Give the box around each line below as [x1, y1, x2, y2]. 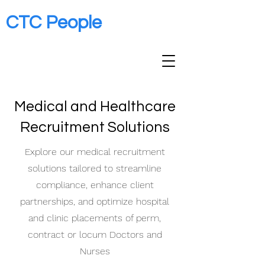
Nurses [79, 245, 110, 257]
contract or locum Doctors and [27, 229, 162, 240]
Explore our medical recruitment [24, 146, 165, 157]
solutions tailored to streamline [28, 163, 161, 174]
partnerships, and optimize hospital [20, 196, 169, 207]
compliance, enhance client [35, 179, 154, 190]
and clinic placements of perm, [28, 212, 161, 224]
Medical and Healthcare [14, 99, 176, 114]
